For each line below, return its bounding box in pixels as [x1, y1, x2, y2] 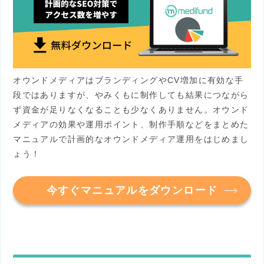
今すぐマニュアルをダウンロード [46, 184, 218, 197]
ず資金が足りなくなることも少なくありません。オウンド [13, 105, 249, 115]
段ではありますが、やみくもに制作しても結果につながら [13, 90, 249, 100]
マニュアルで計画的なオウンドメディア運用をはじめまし [13, 134, 249, 144]
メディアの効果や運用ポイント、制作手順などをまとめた [13, 120, 249, 130]
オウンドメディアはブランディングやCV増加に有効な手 [13, 75, 244, 85]
